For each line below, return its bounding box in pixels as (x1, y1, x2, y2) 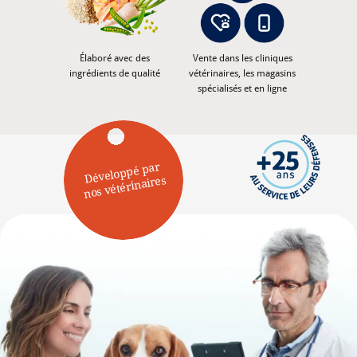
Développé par (83, 160, 162, 186)
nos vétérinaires (83, 174, 167, 201)
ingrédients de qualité (69, 68, 160, 80)
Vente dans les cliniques (192, 53, 292, 65)
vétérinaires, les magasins (189, 68, 296, 80)
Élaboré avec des (80, 53, 150, 65)
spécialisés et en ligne (198, 83, 287, 95)
